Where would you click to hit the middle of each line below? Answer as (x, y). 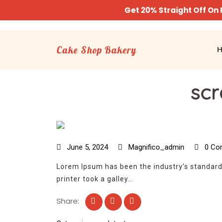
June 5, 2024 (87, 147)
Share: (68, 201)
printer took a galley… (95, 179)
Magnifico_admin (155, 147)
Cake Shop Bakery (96, 50)
